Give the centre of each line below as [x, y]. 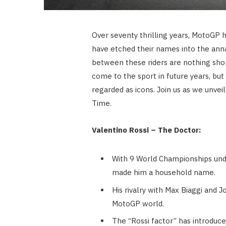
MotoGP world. [138, 203]
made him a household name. [163, 173]
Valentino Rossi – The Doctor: [146, 130]
